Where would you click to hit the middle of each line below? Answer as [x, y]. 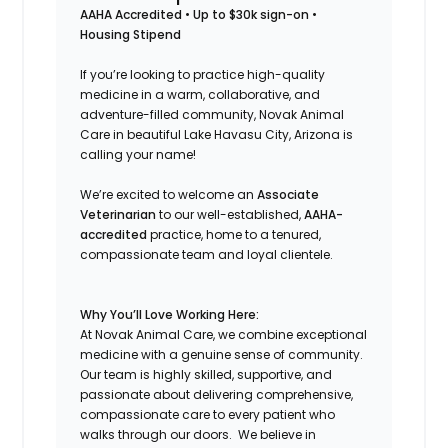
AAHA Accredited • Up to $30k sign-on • [199, 14]
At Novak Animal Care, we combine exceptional [224, 334]
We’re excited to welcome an [169, 194]
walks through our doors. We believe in [198, 434]
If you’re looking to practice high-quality [203, 74]
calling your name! [138, 154]
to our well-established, [230, 214]
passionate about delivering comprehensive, [217, 394]
